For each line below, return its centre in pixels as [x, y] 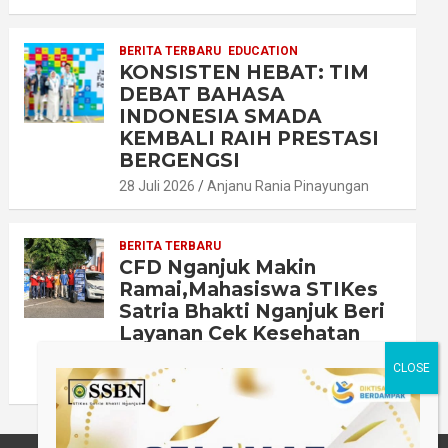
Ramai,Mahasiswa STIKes [249, 290]
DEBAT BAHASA [202, 95]
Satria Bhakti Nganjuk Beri [252, 312]
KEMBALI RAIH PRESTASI [249, 139]
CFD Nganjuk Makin [218, 268]
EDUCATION [263, 51]
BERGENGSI [180, 161]
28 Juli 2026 [157, 186]
